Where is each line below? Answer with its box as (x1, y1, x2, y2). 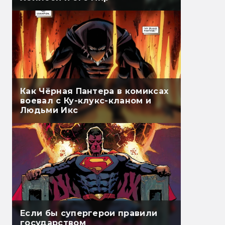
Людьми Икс (20, 105, 78, 116)
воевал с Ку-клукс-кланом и (20, 96, 152, 106)
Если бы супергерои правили (20, 208, 158, 218)
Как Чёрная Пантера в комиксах (20, 86, 169, 96)
